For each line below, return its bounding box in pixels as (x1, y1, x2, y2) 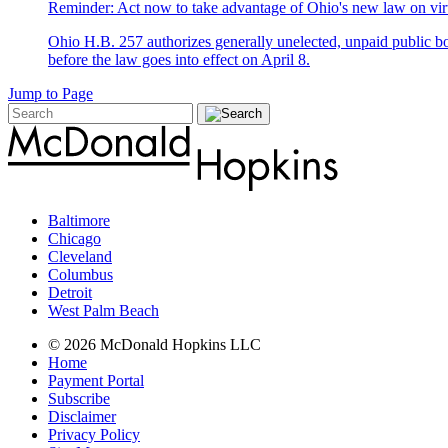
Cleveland (48, 248, 112, 266)
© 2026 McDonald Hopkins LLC (48, 336, 261, 354)
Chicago (48, 230, 101, 248)
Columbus (48, 266, 113, 284)
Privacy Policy (48, 426, 140, 444)
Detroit (48, 284, 92, 302)
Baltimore (48, 212, 110, 230)
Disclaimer (48, 408, 116, 426)
